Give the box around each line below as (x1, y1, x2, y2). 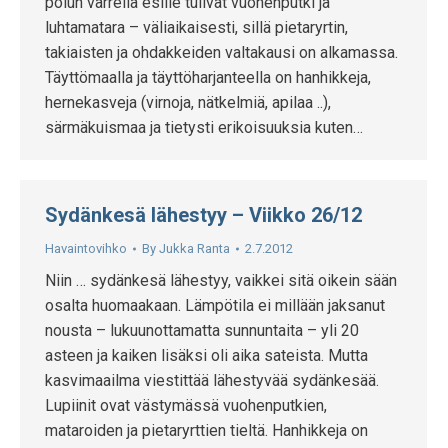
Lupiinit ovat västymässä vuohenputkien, (45, 396, 327, 415)
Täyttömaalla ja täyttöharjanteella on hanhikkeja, (45, 68, 371, 87)
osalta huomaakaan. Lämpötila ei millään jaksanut (45, 296, 385, 315)
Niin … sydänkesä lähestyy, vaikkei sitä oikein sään (45, 271, 397, 290)
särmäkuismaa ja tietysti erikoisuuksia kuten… (45, 118, 363, 137)
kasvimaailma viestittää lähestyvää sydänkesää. (45, 371, 379, 390)
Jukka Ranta (159, 241, 230, 256)
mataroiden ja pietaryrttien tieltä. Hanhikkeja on (45, 421, 368, 440)
